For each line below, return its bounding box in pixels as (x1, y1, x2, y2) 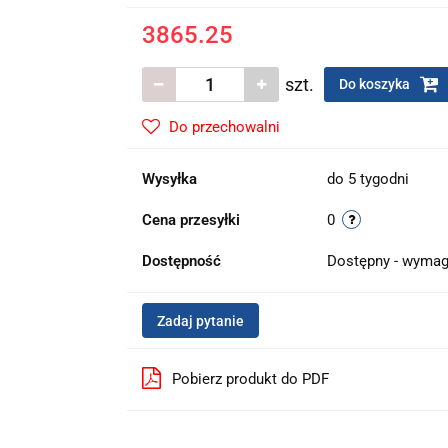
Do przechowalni (168, 118, 280, 136)
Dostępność (141, 252, 221, 270)
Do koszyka (338, 76, 413, 92)
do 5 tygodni (326, 170, 409, 188)
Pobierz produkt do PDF (171, 370, 329, 388)
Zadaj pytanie (156, 313, 244, 329)
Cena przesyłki (141, 211, 240, 229)
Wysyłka (141, 170, 197, 188)
